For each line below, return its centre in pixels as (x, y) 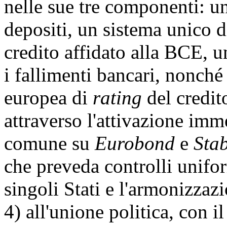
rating (120, 97)
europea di (48, 97)
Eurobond (137, 143)
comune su (49, 143)
